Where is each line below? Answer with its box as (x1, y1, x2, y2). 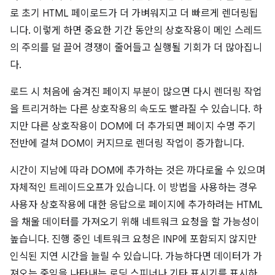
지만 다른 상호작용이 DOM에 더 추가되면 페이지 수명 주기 (10, 120, 256, 133)
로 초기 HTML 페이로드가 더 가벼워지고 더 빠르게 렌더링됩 (10, 7, 258, 20)
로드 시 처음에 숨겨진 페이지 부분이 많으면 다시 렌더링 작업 (10, 86, 262, 99)
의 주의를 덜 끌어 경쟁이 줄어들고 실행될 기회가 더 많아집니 (10, 42, 262, 55)
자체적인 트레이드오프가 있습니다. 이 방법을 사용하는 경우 (10, 182, 257, 195)
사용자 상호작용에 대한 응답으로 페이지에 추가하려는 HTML (10, 199, 263, 212)
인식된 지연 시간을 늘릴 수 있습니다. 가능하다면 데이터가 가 (10, 250, 262, 263)
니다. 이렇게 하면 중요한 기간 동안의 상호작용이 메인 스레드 (10, 25, 262, 37)
